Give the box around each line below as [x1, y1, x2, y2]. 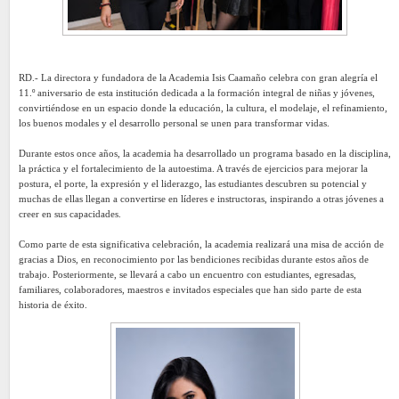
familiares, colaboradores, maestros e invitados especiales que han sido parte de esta [19, 283, 362, 295]
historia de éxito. [19, 298, 87, 310]
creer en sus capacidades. [19, 208, 121, 219]
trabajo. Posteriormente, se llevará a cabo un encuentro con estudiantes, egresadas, [19, 268, 356, 280]
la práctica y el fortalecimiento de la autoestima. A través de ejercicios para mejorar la [19, 162, 368, 174]
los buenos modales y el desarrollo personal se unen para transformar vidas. [19, 117, 330, 128]
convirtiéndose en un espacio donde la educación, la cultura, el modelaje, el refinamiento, [19, 102, 387, 113]
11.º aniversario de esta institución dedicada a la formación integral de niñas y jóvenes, [19, 86, 375, 98]
